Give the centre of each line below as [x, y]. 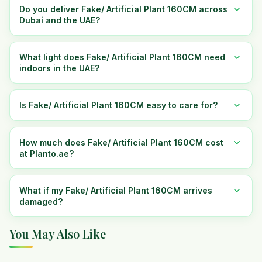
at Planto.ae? [46, 154]
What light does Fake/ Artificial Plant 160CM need [122, 57]
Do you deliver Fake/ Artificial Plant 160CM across [123, 9]
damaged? [41, 201]
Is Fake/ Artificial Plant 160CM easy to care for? [118, 105]
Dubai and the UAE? [60, 20]
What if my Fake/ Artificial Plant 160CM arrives [116, 190]
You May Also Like [58, 234]
